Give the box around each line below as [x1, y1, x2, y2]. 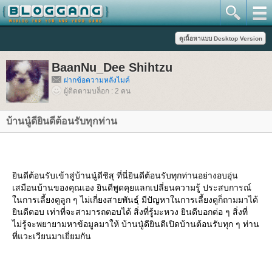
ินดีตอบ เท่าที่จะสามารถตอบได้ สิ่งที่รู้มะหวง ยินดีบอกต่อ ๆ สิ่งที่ [12, 207, 248, 217]
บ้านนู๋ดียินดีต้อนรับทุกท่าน [6, 116, 117, 126]
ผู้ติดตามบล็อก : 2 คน [64, 87, 131, 95]
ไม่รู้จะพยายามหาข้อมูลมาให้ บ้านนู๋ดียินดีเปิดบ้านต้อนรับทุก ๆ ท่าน [12, 219, 259, 229]
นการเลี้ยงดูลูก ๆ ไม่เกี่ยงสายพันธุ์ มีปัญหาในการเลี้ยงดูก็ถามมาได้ [12, 195, 258, 205]
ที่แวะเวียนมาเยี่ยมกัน [12, 231, 91, 241]
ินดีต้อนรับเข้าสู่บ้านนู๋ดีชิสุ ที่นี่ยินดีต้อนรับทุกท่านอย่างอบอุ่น [12, 171, 238, 180]
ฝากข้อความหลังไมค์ [64, 76, 130, 84]
